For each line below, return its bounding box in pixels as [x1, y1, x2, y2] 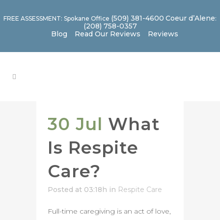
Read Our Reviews [75, 29, 140, 38]
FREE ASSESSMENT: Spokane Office [3, 15, 111, 22]
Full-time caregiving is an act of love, [48, 207, 171, 216]
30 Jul [48, 113, 103, 135]
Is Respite [48, 137, 138, 158]
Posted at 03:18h [48, 185, 107, 194]
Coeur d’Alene [165, 14, 215, 23]
